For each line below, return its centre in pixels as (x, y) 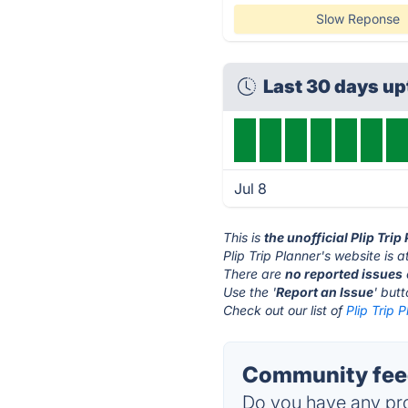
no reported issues (344, 274)
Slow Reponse (357, 19)
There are (255, 274)
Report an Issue (325, 292)
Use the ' (250, 292)
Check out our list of (285, 310)
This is (244, 237)
